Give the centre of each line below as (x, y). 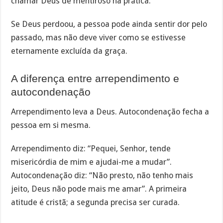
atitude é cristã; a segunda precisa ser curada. (96, 202)
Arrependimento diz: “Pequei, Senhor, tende (91, 148)
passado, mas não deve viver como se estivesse (99, 38)
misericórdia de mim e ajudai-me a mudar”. (92, 162)
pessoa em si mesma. (51, 125)
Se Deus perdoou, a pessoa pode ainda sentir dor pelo (109, 24)
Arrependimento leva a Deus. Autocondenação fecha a (110, 112)
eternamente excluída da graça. (69, 51)
